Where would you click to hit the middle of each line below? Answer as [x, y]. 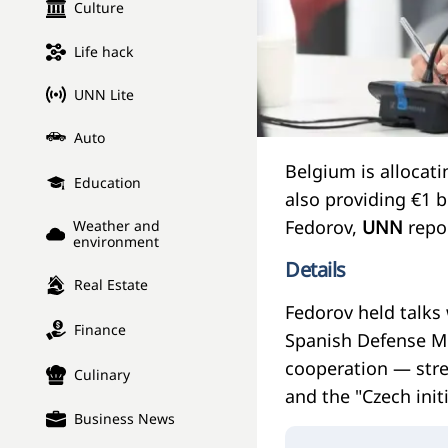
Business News [124, 419]
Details [315, 269]
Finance [100, 330]
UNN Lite [104, 94]
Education [107, 183]
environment [115, 242]
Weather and [116, 226]
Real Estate [111, 285]
